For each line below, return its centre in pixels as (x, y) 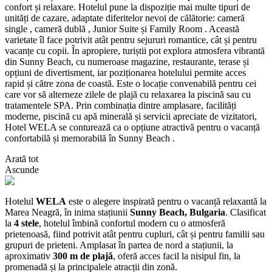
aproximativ (29, 256)
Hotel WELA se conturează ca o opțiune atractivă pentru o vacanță (132, 127)
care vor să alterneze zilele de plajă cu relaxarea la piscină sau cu (128, 94)
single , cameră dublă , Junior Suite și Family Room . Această (122, 29)
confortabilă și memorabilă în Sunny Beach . (90, 138)
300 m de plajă (83, 256)
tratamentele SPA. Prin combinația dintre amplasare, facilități (121, 105)
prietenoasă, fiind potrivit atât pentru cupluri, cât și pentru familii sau (135, 234)
